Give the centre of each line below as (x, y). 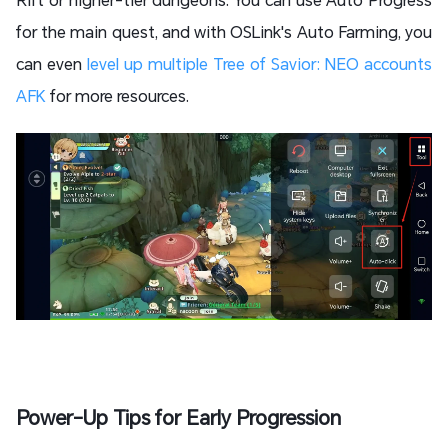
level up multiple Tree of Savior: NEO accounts (259, 64)
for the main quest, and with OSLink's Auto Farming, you (224, 32)
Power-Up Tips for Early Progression (178, 417)
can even (51, 64)
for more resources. (119, 96)
